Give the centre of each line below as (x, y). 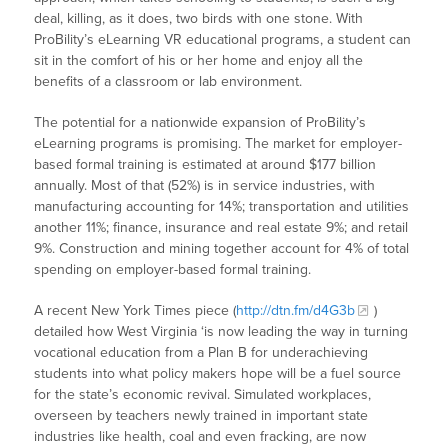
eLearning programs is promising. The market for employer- (218, 144)
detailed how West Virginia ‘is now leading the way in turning (221, 332)
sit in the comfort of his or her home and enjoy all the (199, 61)
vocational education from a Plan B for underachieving (201, 353)
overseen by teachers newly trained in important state (201, 416)
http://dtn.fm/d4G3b (296, 311)
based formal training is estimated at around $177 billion (205, 165)
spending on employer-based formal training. (173, 270)
